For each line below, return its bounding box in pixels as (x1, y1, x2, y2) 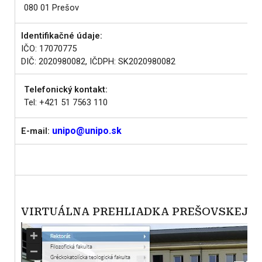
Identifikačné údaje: (21, 30, 102, 41)
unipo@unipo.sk (52, 125, 122, 136)
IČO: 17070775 (21, 43, 77, 54)
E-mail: (21, 126, 50, 136)
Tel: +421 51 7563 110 (24, 97, 108, 108)
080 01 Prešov (24, 2, 79, 13)
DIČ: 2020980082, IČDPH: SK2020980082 (21, 56, 175, 67)
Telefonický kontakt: (24, 84, 108, 95)
